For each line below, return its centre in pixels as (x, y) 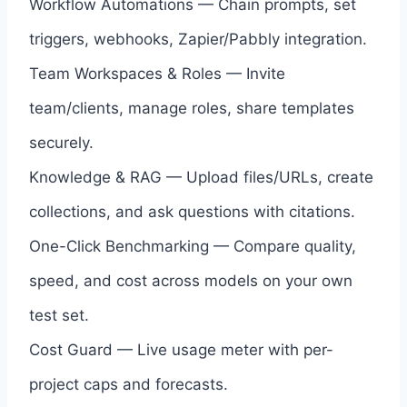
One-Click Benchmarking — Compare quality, (193, 246)
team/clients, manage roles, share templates (192, 108)
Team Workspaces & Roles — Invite (157, 73)
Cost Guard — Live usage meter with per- (181, 349)
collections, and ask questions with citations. (192, 211)
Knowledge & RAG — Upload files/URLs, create (201, 177)
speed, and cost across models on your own (191, 280)
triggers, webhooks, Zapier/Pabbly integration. (198, 39)
